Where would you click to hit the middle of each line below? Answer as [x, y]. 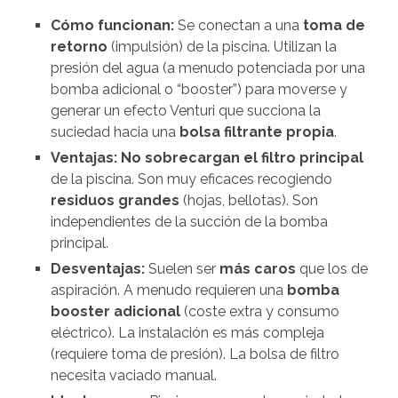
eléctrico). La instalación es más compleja [187, 332]
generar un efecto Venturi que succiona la [185, 110]
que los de [331, 268]
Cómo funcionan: [112, 25]
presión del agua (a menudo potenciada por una [207, 68]
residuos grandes [115, 200]
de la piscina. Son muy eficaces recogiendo [191, 179]
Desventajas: [97, 268]
